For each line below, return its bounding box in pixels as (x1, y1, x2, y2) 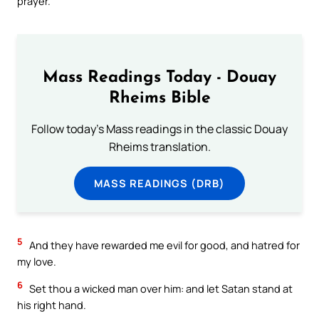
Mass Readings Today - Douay (43, 69, 276, 86)
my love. (17, 254, 56, 269)
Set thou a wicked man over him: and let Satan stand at (27, 281, 293, 296)
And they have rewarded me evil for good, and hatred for (27, 238, 300, 253)
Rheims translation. (108, 138, 211, 155)
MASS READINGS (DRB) (94, 175, 225, 190)
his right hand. (17, 298, 86, 313)
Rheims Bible (108, 90, 211, 107)
